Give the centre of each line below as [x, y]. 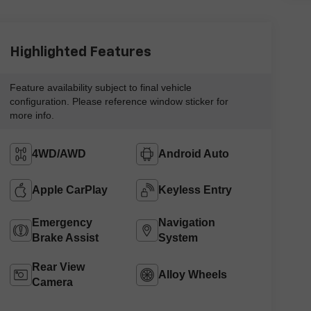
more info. [32, 116]
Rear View [58, 267]
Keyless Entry [195, 190]
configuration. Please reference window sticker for [119, 102]
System [178, 238]
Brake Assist [65, 238]
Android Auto [194, 154]
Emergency [62, 223]
